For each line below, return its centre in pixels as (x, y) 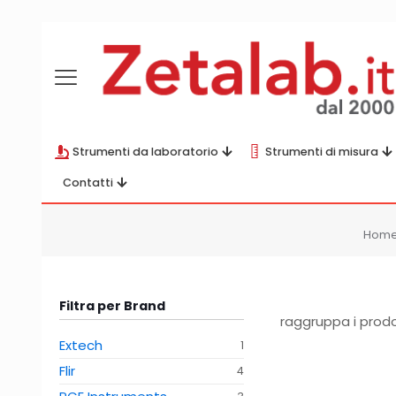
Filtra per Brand (112, 306)
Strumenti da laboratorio (145, 152)
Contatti (88, 183)
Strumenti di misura (322, 152)
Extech (81, 345)
